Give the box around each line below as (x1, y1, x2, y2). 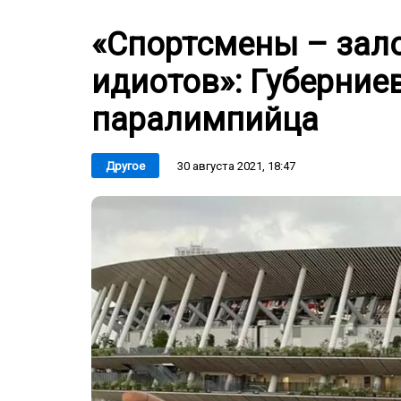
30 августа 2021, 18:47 (177, 158, 295, 173)
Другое (106, 159, 145, 173)
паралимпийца (91, 101, 319, 139)
